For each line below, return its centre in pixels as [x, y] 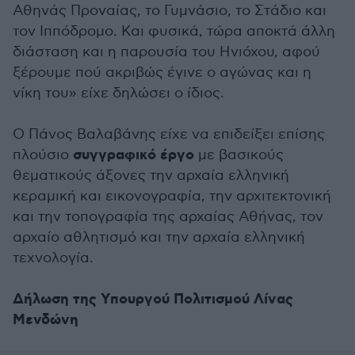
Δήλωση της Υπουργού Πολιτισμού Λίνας [153, 300]
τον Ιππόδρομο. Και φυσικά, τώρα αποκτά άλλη [174, 31]
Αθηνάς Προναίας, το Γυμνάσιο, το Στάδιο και [170, 11]
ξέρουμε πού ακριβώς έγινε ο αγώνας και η [162, 73]
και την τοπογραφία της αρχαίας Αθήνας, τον [168, 217]
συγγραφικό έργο [134, 155]
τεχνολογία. [53, 258]
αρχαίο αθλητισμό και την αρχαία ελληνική [159, 237]
